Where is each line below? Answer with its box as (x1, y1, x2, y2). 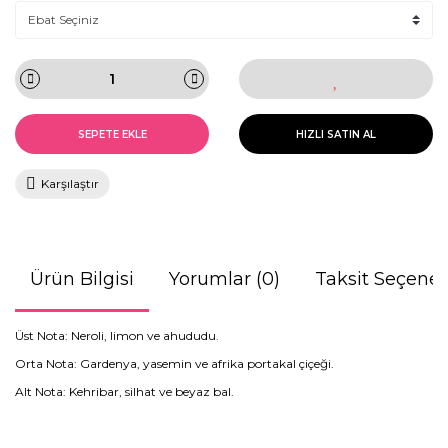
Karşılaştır (41, 176, 99, 191)
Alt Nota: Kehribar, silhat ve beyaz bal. (15, 384, 234, 399)
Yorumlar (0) (169, 268, 280, 290)
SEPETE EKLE (77, 127, 147, 141)
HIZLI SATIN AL (296, 127, 376, 141)
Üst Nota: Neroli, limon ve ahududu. (15, 328, 219, 343)
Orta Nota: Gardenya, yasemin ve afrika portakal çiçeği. (15, 356, 334, 371)
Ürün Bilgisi (30, 268, 134, 290)
